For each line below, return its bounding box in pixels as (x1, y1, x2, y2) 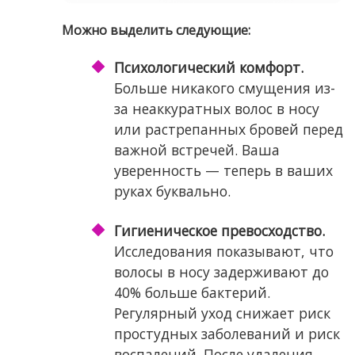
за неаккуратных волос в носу (113, 99, 319, 119)
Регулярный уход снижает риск (113, 303, 330, 323)
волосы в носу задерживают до (113, 262, 329, 282)
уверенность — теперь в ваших (113, 161, 333, 181)
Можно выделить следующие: (61, 21, 250, 40)
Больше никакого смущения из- (113, 78, 335, 98)
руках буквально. (113, 181, 231, 201)
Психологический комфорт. (113, 58, 303, 78)
